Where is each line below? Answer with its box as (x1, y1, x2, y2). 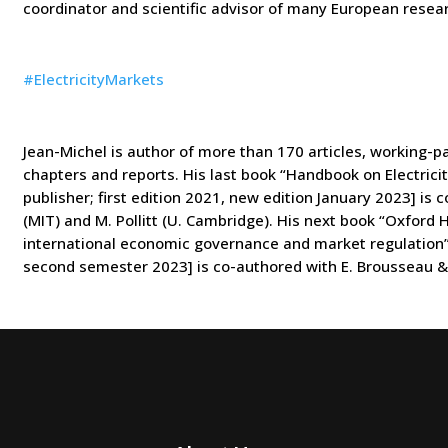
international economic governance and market (23, 233, 367, 254)
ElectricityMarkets (34, 69, 165, 90)
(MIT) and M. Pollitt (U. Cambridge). (23, 210, 274, 231)
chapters (23, 164, 88, 185)
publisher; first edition (23, 187, 182, 208)
